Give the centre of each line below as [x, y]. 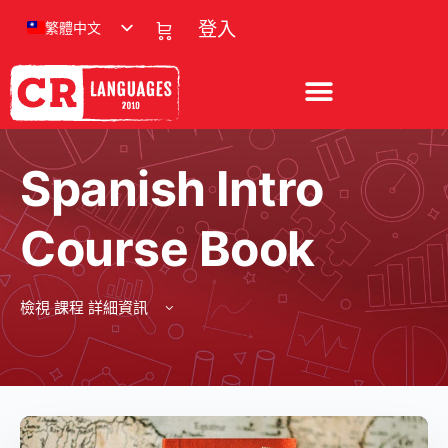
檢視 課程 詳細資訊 [86, 307]
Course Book [167, 248]
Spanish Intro [172, 188]
